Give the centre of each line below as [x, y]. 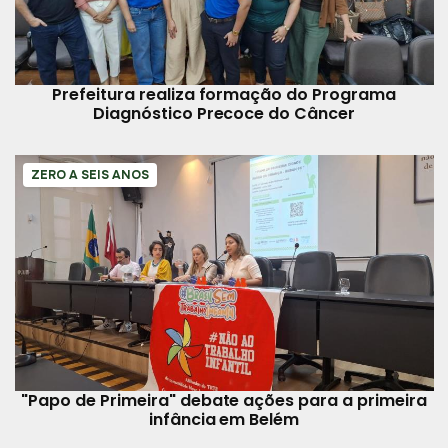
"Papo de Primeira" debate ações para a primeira [224, 401]
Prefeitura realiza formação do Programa [224, 95]
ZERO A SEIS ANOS [89, 175]
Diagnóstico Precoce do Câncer [224, 114]
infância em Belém [224, 420]
